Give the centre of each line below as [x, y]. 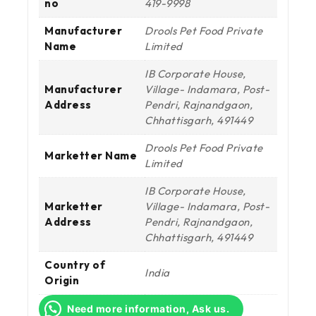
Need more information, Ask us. [148, 308]
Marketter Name [91, 155]
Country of [75, 265]
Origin [62, 280]
